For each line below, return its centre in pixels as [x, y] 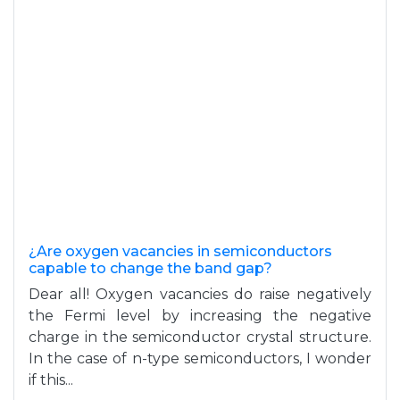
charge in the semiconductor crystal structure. [200, 337]
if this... [51, 380]
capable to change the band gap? [150, 268]
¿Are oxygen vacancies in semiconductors [180, 251]
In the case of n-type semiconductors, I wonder [200, 358]
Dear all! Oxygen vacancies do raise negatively [200, 294]
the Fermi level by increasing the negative [200, 316]
